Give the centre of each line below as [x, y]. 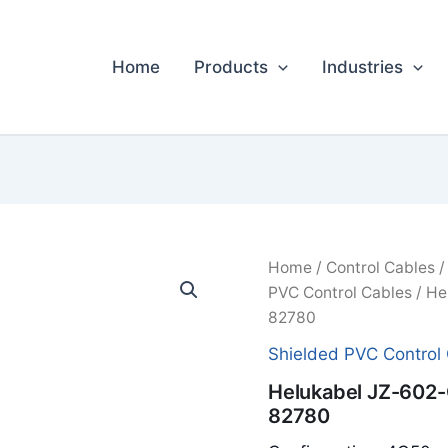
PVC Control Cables [339, 292]
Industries [363, 67]
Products [231, 67]
